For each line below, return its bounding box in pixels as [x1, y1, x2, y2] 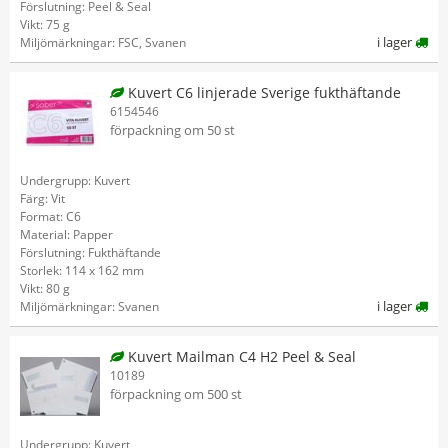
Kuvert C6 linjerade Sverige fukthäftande [124, 83, 401, 102]
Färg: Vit [20, 190, 65, 207]
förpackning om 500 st [110, 385, 242, 403]
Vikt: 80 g [20, 280, 70, 297]
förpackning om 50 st [110, 121, 235, 139]
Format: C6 [20, 208, 81, 225]
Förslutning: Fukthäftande [20, 244, 161, 261]
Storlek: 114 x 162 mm [20, 262, 144, 279]
